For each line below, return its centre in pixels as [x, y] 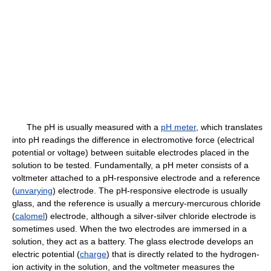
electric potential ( [46, 254]
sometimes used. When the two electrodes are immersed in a [129, 229]
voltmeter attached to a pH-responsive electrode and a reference [136, 178]
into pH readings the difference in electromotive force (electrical [133, 140]
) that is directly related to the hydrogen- [183, 254]
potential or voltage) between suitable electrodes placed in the [131, 153]
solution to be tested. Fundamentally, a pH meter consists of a [130, 165]
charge [93, 254]
